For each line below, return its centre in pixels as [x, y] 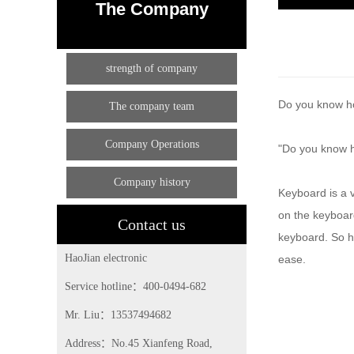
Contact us [152, 224]
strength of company [152, 68]
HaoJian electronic [106, 258]
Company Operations [152, 144]
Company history [152, 182]
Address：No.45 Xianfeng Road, [139, 343]
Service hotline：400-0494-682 [136, 286]
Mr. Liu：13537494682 [118, 315]
